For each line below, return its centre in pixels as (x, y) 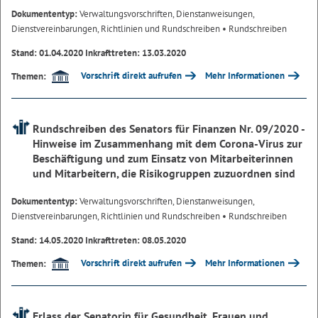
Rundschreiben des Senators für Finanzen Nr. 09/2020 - (169, 129)
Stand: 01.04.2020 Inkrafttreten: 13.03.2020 (99, 53)
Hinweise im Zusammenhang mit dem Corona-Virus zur (168, 144)
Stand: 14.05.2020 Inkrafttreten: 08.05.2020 (99, 241)
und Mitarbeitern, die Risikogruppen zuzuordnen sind (164, 174)
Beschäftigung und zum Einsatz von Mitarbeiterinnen (163, 159)
